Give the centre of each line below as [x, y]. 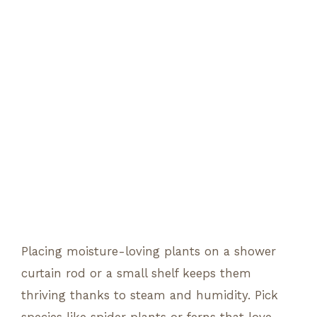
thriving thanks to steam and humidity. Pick [150, 295]
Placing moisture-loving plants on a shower [149, 251]
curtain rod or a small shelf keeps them [136, 273]
